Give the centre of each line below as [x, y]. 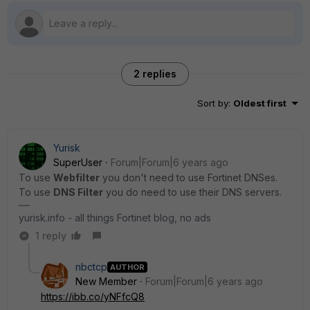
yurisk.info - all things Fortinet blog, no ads [115, 218]
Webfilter [76, 177]
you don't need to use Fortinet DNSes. [189, 177]
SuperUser [78, 162]
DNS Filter [78, 192]
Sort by [213, 103]
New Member [106, 281]
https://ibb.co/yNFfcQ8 [93, 297]
